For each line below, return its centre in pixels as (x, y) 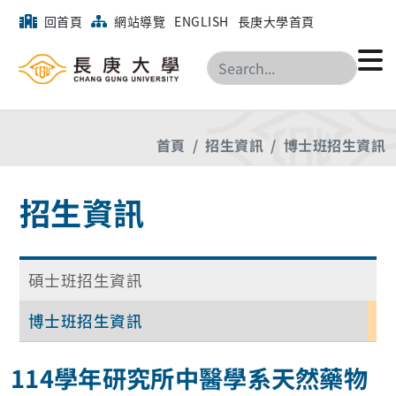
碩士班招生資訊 (86, 280)
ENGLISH (202, 21)
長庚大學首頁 (276, 21)
